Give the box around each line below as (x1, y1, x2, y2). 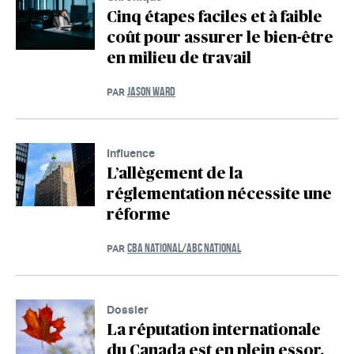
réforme (107, 207, 171, 224)
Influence (107, 146, 155, 160)
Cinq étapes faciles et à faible (107, 9, 322, 26)
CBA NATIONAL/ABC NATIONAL (127, 241, 241, 255)
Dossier (107, 303, 149, 317)
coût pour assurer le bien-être (107, 30, 333, 47)
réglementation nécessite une (107, 186, 332, 203)
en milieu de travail (107, 51, 251, 67)
